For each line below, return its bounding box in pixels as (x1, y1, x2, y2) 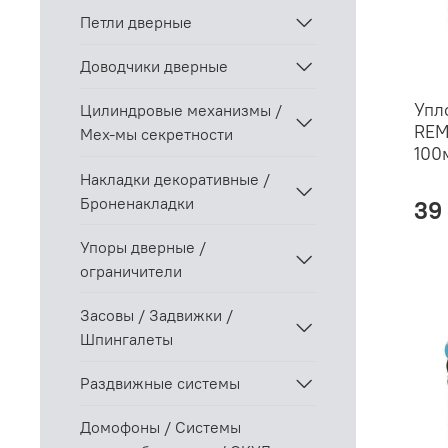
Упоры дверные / (80, 236, 206, 257)
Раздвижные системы (80, 373, 240, 394)
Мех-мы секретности (80, 124, 233, 145)
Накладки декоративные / (80, 168, 270, 189)
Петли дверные (80, 12, 192, 33)
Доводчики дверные (80, 56, 228, 77)
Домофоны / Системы (80, 417, 241, 438)
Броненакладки (80, 192, 194, 213)
